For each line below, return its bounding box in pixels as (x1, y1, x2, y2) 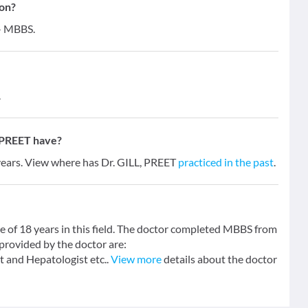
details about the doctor (162, 252, 277, 265)
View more (111, 252, 162, 265)
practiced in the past (178, 155, 274, 168)
